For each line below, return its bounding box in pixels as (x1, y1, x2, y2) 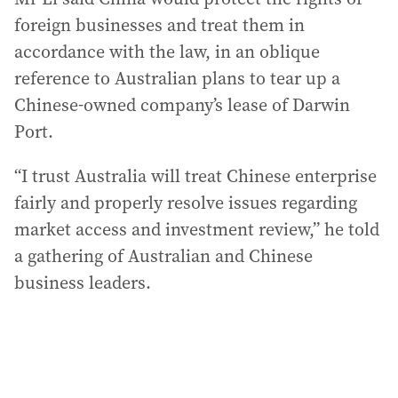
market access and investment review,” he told (14, 217, 379, 242)
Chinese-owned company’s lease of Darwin (14, 92, 350, 117)
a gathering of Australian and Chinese (14, 243, 313, 268)
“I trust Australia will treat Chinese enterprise (14, 163, 377, 188)
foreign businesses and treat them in (14, 12, 305, 37)
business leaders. (14, 270, 151, 295)
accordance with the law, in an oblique (14, 39, 320, 64)
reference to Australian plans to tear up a (14, 66, 340, 91)
